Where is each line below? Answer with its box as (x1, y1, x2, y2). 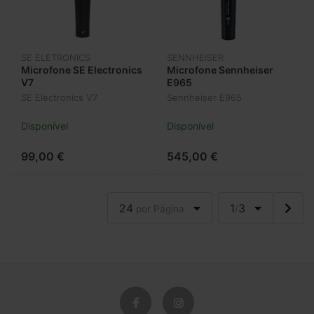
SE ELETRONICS (21, 52, 90, 63)
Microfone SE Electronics (21, 63, 142, 76)
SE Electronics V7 (21, 92, 97, 104)
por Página (133, 203, 184, 215)
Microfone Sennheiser (167, 63, 273, 76)
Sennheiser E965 (167, 92, 242, 104)
